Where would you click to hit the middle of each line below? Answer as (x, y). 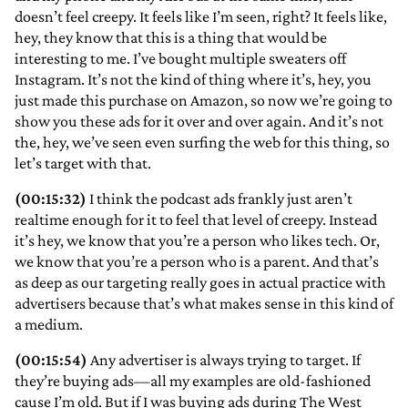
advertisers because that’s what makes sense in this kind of (204, 304)
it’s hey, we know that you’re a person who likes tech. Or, (197, 241)
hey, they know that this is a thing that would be (171, 38)
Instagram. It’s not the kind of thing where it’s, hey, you (193, 80)
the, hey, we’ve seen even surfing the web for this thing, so (202, 143)
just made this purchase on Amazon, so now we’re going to (204, 101)
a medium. (49, 325)
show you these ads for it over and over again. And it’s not (199, 122)
